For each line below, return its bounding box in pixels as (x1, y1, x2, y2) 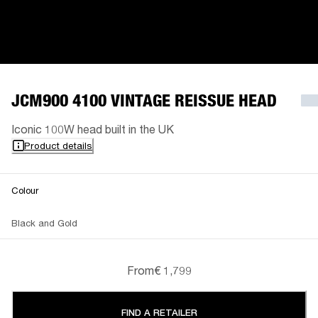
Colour (11, 184, 38, 196)
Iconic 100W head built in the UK (11, 121, 174, 136)
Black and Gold (11, 216, 77, 229)
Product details (24, 139, 92, 151)
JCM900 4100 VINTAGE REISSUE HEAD (11, 89, 277, 111)
